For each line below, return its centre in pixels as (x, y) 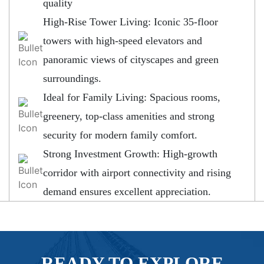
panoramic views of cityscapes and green (131, 59)
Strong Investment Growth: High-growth (130, 154)
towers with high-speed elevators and (123, 40)
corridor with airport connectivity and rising (137, 172)
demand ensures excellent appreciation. (127, 191)
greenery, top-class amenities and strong (129, 116)
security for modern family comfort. (120, 135)
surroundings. (72, 78)
